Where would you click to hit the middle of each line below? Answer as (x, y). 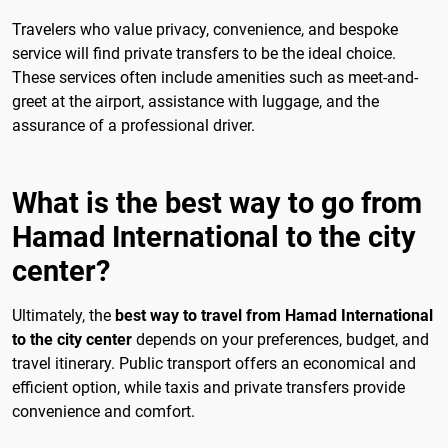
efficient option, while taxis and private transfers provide (208, 387)
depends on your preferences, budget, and (280, 339)
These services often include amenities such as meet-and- (215, 77)
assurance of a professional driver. (133, 125)
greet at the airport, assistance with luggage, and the (195, 101)
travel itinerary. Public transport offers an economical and (214, 363)
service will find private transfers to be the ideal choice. (204, 53)
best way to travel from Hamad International (274, 315)
